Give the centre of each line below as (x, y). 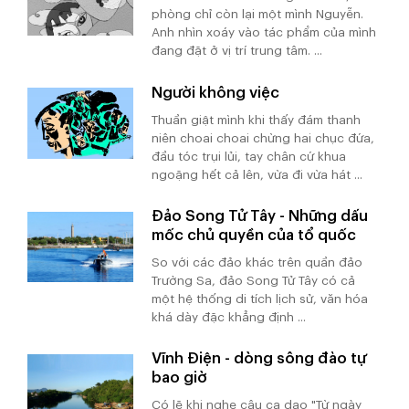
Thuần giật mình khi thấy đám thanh (257, 120)
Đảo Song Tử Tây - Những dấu (260, 215)
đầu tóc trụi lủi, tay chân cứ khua (249, 156)
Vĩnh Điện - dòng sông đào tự (259, 359)
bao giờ (180, 378)
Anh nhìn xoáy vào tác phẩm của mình (264, 33)
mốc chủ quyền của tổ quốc (254, 235)
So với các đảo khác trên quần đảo (257, 262)
